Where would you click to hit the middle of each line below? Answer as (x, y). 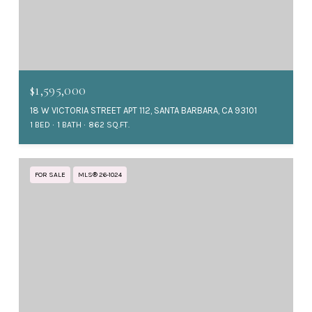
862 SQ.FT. (109, 125)
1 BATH (69, 125)
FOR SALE (50, 175)
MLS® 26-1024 (100, 175)
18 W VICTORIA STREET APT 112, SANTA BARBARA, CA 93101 (143, 111)
